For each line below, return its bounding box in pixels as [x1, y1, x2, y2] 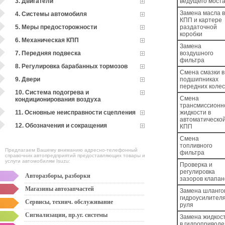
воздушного [180, 50, 214, 57]
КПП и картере [180, 17, 222, 24]
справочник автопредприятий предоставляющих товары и [5, 153, 145, 158]
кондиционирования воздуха [15, 96, 101, 103]
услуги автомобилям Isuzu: [5, 158, 70, 164]
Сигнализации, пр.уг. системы [25, 211, 107, 218]
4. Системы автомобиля [15, 11, 87, 18]
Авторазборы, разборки [25, 172, 90, 179]
